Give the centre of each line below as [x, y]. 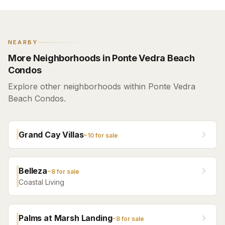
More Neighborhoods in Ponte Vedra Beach [101, 58]
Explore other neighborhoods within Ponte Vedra [102, 86]
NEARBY [23, 42]
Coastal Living [41, 182]
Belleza [33, 171]
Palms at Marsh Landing [66, 218]
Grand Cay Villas [51, 135]
